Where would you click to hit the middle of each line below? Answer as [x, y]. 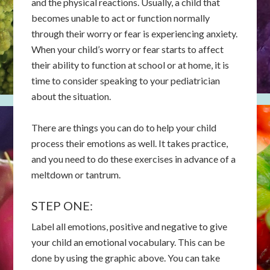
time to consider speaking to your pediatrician [126, 80]
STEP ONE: [62, 205]
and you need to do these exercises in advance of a [134, 159]
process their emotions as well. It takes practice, [130, 143]
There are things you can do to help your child [124, 127]
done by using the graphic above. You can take [126, 257]
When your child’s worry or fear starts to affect [128, 49]
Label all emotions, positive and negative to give [130, 226]
